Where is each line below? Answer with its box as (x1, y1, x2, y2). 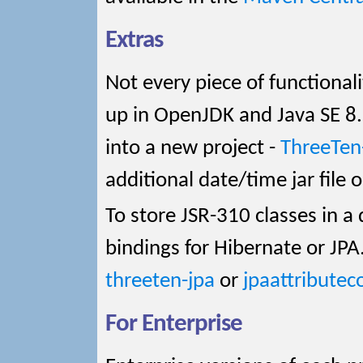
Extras (105, 28, 163, 53)
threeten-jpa (105, 271, 215, 293)
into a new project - (105, 138, 280, 160)
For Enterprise (105, 312, 242, 337)
